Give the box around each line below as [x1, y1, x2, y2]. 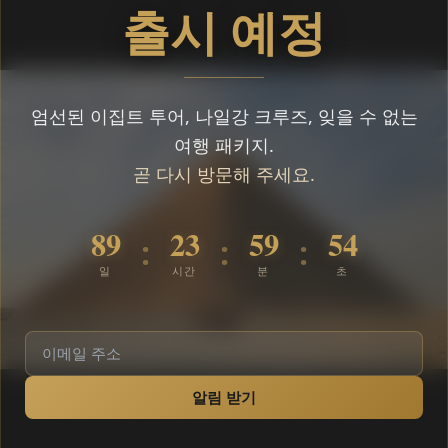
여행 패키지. [174, 132, 274, 157]
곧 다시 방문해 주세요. [133, 161, 315, 186]
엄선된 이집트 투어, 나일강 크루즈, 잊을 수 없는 [30, 103, 418, 128]
